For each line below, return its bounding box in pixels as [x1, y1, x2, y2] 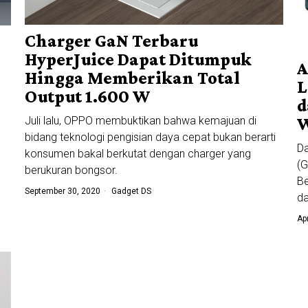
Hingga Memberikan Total [24, 68, 240, 89]
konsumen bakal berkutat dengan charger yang [24, 147, 251, 161]
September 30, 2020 [24, 186, 100, 197]
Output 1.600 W [24, 87, 151, 107]
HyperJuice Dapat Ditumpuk [24, 49, 252, 70]
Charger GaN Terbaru [24, 31, 198, 52]
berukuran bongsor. [24, 164, 118, 177]
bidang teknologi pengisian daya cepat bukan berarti [24, 131, 276, 144]
